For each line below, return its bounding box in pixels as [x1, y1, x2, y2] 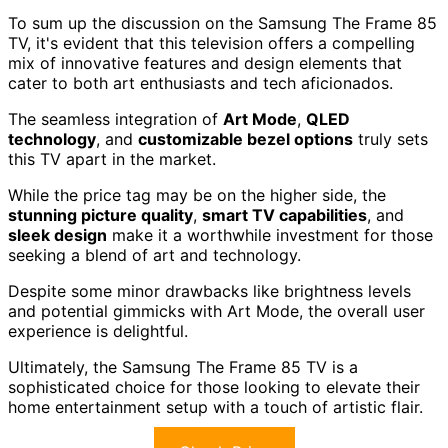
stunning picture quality [8, 205, 193, 226]
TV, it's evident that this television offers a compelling [8, 33, 415, 54]
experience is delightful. [8, 321, 188, 342]
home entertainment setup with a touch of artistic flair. [8, 397, 423, 418]
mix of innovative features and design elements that [8, 53, 402, 74]
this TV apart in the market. [8, 149, 216, 170]
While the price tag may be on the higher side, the [8, 185, 386, 206]
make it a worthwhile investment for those [107, 225, 433, 246]
